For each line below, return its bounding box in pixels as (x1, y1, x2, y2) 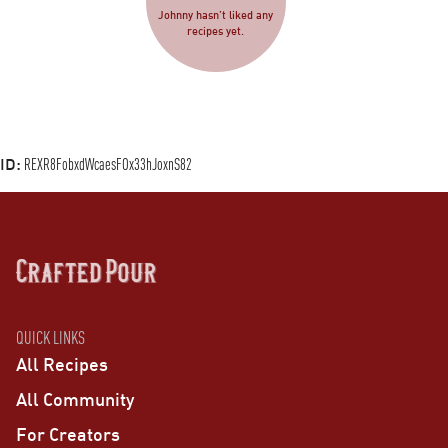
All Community (16, 387, 134, 410)
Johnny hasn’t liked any (158, 8, 274, 23)
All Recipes (16, 352, 108, 375)
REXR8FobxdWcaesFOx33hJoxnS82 (24, 154, 192, 173)
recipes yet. (187, 24, 245, 39)
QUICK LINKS (16, 326, 85, 348)
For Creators (16, 422, 120, 445)
